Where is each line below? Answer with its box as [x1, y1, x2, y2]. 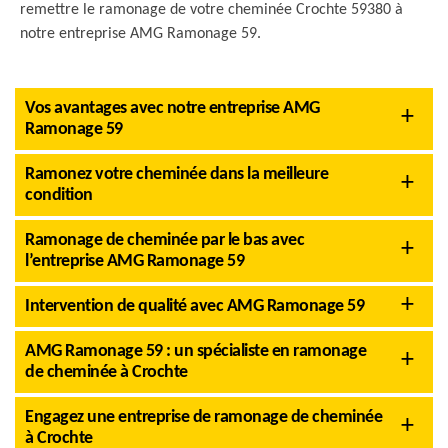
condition [25, 186, 93, 205]
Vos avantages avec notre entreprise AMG [25, 99, 320, 118]
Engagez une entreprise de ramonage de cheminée [25, 408, 382, 427]
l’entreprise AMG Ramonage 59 [25, 252, 244, 271]
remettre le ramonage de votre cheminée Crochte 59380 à [20, 2, 403, 18]
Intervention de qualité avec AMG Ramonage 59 [25, 297, 364, 316]
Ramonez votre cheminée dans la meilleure [25, 165, 328, 184]
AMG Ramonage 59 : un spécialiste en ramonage [25, 342, 366, 361]
